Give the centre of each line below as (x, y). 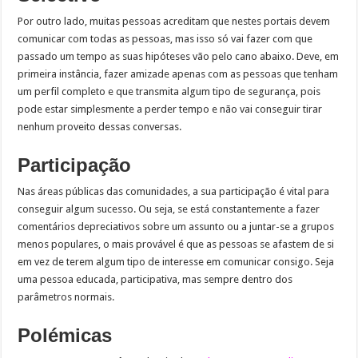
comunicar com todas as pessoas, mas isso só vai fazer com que (165, 38)
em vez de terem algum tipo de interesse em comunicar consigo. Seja (176, 261)
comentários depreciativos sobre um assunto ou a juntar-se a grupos (176, 226)
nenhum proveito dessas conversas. (100, 126)
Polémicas (65, 335)
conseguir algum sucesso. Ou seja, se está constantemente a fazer (169, 209)
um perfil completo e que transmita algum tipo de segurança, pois (169, 91)
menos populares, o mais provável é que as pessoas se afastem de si (176, 244)
